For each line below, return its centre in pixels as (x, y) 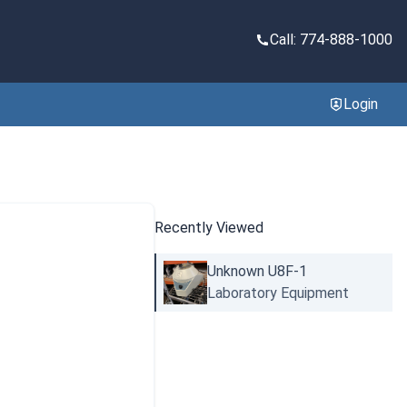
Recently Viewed (208, 227)
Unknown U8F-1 (257, 271)
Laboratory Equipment (278, 293)
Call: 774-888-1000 (331, 39)
